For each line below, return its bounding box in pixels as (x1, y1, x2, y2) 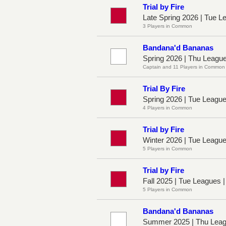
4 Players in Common (143, 104, 192, 110)
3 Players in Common (143, 23, 192, 29)
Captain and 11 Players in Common (143, 64, 225, 70)
